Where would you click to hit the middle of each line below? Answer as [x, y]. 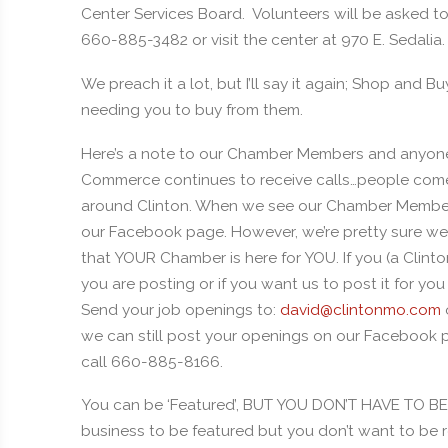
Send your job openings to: [180, 309]
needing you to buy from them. [191, 109]
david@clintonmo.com [360, 309]
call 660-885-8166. [151, 361]
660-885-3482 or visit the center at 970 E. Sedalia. [262, 40]
